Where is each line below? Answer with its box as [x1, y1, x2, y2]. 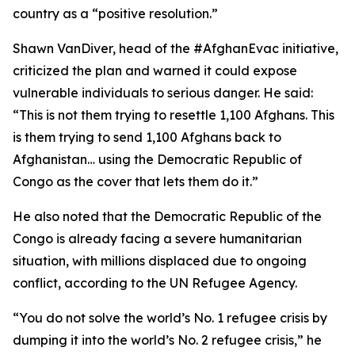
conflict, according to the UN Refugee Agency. [13, 275, 297, 291]
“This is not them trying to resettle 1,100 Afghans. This [13, 107, 334, 123]
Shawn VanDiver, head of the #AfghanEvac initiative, [13, 40, 338, 56]
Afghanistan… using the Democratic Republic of [13, 151, 302, 167]
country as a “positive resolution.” [13, 6, 218, 21]
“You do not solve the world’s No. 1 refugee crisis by [13, 310, 327, 326]
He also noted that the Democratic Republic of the [13, 208, 322, 224]
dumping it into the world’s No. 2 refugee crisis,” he [13, 332, 322, 348]
